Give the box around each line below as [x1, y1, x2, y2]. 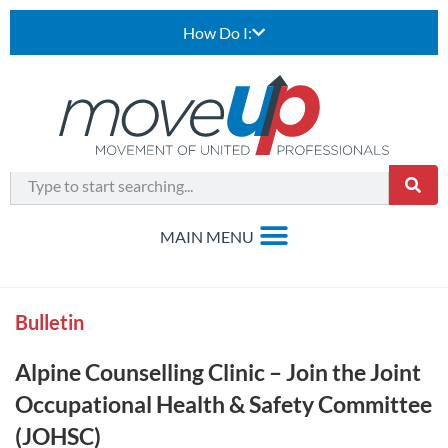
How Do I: [183, 23, 252, 42]
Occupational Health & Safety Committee [15, 390, 432, 418]
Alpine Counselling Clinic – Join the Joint [15, 358, 421, 386]
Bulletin [15, 310, 84, 334]
